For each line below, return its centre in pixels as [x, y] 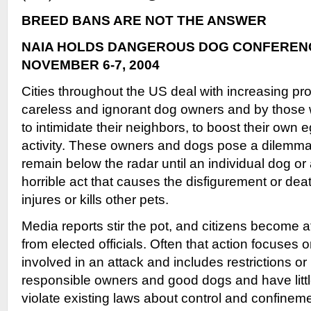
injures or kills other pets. [95, 200]
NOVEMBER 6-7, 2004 [91, 65]
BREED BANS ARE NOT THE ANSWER [144, 20]
